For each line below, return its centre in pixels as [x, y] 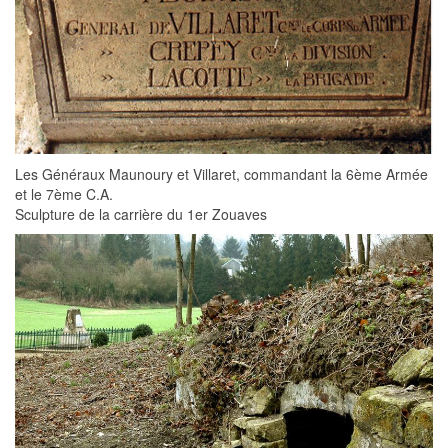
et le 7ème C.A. [64, 194]
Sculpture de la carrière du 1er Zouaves [141, 214]
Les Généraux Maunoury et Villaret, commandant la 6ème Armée [221, 174]
